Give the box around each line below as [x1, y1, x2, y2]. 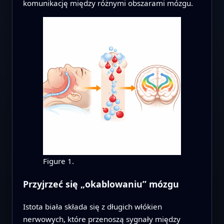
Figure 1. [42, 156, 74, 166]
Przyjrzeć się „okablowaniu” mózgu [22, 178, 179, 190]
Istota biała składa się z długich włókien [22, 201, 162, 211]
